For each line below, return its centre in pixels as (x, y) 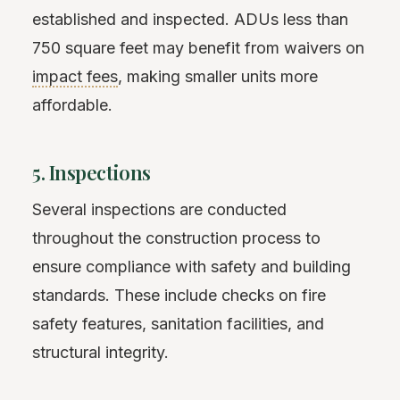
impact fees (75, 76)
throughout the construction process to (176, 238)
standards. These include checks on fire (179, 295)
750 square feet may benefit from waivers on (198, 48)
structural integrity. (100, 352)
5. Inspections (92, 172)
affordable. (72, 105)
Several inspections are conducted (159, 209)
